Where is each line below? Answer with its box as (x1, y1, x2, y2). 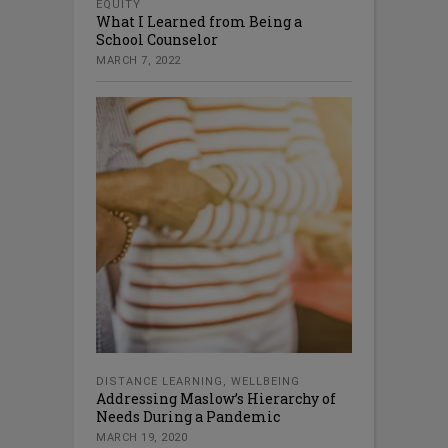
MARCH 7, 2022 (96, 54, 181, 68)
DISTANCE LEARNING (96, 375, 223, 389)
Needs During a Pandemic (96, 407, 280, 427)
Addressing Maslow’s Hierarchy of (96, 389, 336, 409)
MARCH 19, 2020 (96, 431, 187, 445)
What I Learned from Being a (96, 12, 302, 32)
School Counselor (96, 30, 218, 50)
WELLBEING (231, 375, 300, 389)
